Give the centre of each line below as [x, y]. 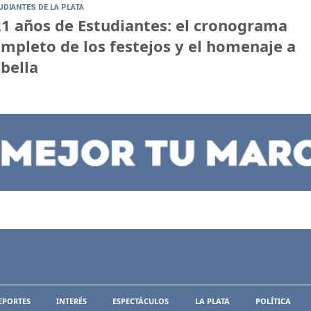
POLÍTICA [273, 301]
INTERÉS [72, 301]
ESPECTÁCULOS [141, 301]
